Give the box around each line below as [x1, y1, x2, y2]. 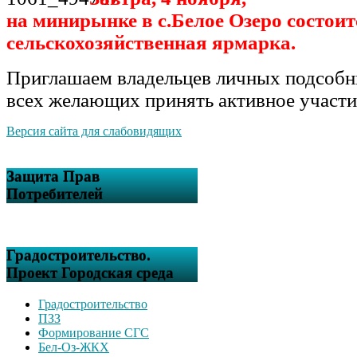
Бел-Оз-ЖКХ [38, 339, 109, 354]
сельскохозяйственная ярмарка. [6, 31, 296, 53]
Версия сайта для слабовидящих [6, 124, 182, 138]
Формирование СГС [38, 325, 149, 339]
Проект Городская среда [6, 265, 174, 282]
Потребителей [6, 185, 103, 202]
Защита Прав [6, 167, 100, 185]
